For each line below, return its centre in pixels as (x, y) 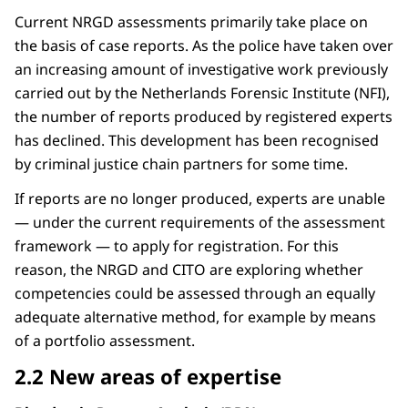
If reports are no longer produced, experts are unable (200, 199)
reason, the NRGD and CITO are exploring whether (189, 270)
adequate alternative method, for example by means (195, 317)
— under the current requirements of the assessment (200, 223)
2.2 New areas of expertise (148, 377)
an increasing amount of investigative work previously (201, 70)
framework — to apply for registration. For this (177, 246)
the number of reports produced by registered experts (204, 117)
